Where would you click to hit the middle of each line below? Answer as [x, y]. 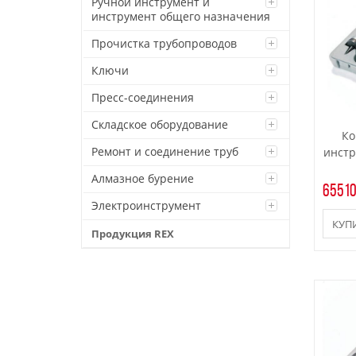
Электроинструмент [146, 205]
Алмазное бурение [143, 178]
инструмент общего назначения [181, 16]
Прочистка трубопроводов [164, 43]
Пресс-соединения [143, 97]
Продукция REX [133, 234]
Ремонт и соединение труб [165, 151]
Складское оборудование [160, 124]
